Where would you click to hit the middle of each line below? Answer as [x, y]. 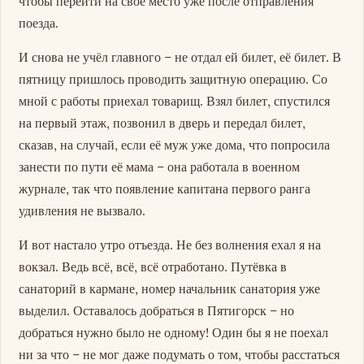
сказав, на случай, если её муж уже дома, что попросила [175, 145]
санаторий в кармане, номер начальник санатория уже [170, 289]
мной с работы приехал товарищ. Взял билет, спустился [175, 101]
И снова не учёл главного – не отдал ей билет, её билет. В [180, 57]
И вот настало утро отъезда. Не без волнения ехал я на [170, 245]
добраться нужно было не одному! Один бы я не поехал [174, 333]
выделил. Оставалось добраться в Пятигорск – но [157, 311]
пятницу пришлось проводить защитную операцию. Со [173, 79]
